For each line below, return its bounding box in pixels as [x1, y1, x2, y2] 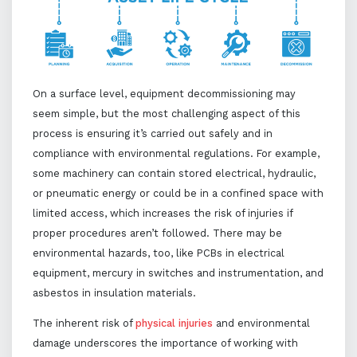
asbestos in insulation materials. [32, 286, 196, 299]
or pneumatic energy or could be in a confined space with [32, 186, 324, 199]
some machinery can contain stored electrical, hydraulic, [32, 167, 316, 179]
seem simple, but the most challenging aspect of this [32, 107, 300, 120]
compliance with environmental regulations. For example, [32, 147, 320, 159]
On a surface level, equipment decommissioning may [32, 87, 296, 100]
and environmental [212, 316, 310, 329]
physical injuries [135, 316, 213, 329]
